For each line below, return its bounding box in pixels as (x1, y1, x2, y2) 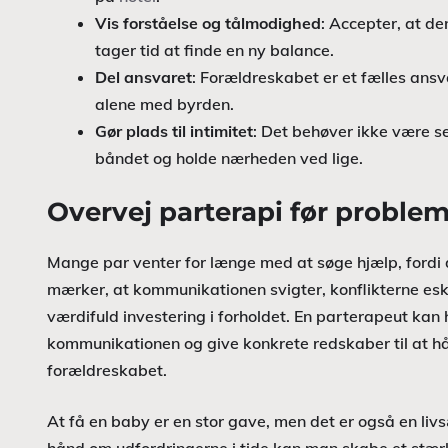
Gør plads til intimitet (95, 121, 253, 141)
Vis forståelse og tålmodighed (95, 13, 321, 33)
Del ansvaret (95, 67, 192, 87)
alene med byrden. (95, 94, 234, 114)
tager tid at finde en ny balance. (95, 40, 334, 60)
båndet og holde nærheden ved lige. (95, 148, 363, 168)
